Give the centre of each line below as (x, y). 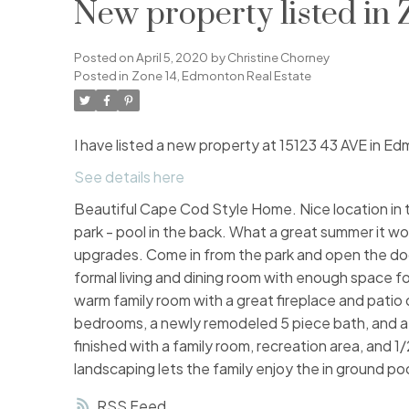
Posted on (105, 58)
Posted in (101, 76)
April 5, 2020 (172, 58)
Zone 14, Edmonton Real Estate (221, 76)
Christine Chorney (278, 58)
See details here (129, 177)
